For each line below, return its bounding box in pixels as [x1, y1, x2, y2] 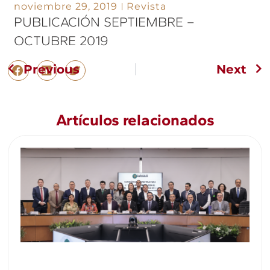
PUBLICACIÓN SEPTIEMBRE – [14, 13, 195, 30]
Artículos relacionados [55, 110, 215, 130]
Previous [24, 62, 80, 77]
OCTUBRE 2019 [14, 32, 108, 49]
